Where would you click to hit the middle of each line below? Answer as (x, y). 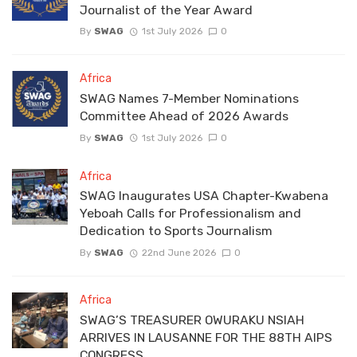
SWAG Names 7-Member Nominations (189, 99)
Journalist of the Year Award (166, 10)
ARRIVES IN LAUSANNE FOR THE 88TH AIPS (206, 337)
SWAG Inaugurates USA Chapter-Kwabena (204, 196)
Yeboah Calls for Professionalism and (190, 214)
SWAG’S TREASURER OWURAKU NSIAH (192, 320)
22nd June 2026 (178, 252)
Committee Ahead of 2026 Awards (184, 116)
